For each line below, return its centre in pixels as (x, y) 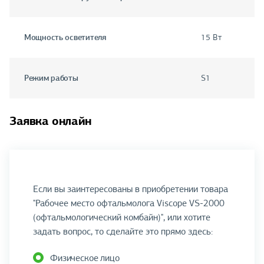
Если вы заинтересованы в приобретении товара (131, 189)
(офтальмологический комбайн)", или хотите (122, 218)
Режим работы (51, 78)
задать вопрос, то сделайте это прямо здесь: (123, 232)
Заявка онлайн (50, 121)
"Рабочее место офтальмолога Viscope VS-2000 (129, 204)
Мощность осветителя (65, 37)
